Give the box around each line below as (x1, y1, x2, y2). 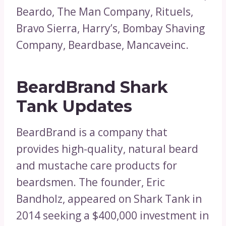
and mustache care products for (16, 158, 177, 173)
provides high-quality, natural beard (16, 141, 198, 156)
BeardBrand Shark (16, 77, 168, 97)
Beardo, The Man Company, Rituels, (16, 4, 193, 19)
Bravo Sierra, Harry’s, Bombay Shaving (16, 21, 205, 35)
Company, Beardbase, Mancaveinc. (16, 37, 189, 52)
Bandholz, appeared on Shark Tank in (16, 191, 202, 206)
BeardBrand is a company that (16, 125, 167, 139)
